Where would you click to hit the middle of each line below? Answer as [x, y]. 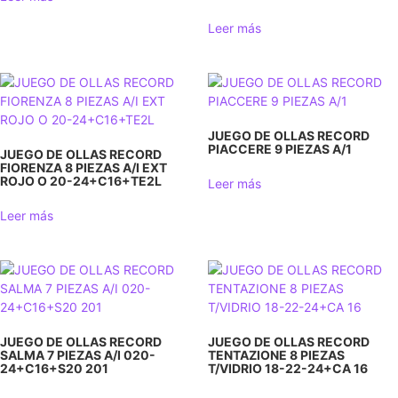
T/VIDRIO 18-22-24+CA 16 [288, 368]
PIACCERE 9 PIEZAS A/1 [280, 148]
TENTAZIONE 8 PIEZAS [276, 354]
